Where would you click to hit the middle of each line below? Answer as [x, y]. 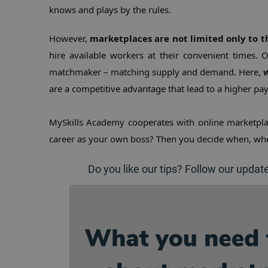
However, [70, 38]
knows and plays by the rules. [110, 10]
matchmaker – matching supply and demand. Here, [156, 72]
